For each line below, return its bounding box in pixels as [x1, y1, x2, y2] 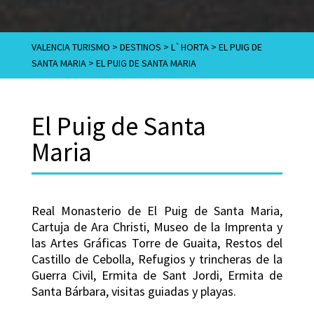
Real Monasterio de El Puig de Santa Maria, [31, 202, 283, 219]
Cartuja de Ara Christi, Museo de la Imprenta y [31, 218, 283, 235]
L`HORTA [170, 40, 209, 53]
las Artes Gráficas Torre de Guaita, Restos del [31, 234, 283, 251]
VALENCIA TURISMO [31, 40, 110, 53]
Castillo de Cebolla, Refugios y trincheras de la [31, 250, 283, 267]
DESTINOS [119, 40, 161, 53]
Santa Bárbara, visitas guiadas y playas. [31, 282, 236, 299]
